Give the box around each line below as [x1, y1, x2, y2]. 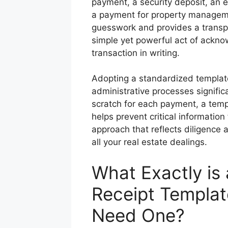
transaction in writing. [91, 47, 180, 58]
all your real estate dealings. [91, 137, 207, 148]
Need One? [91, 204, 185, 226]
